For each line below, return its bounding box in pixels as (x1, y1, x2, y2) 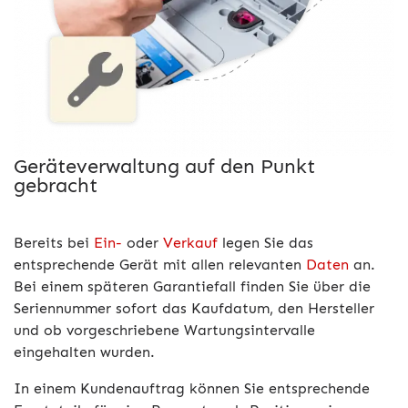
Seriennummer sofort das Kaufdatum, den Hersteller (14, 300, 374, 317)
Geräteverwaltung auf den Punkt (14, 154, 315, 178)
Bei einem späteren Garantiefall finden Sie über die (14, 278, 371, 295)
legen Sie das (218, 234, 313, 251)
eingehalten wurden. (14, 343, 155, 361)
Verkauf (163, 234, 218, 251)
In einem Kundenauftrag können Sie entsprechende (14, 380, 370, 397)
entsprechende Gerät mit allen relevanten (14, 256, 306, 273)
